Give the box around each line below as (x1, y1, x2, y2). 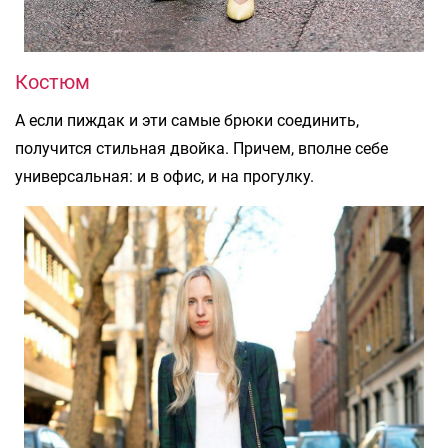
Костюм (15, 69, 90, 94)
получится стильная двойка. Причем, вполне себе (15, 138, 388, 158)
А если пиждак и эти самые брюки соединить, (15, 110, 359, 130)
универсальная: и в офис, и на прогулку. (15, 166, 314, 186)
